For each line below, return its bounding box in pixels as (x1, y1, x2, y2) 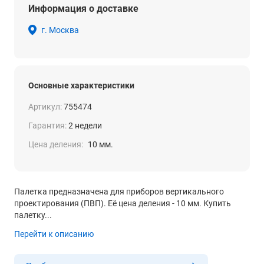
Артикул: (28, 102, 62, 111)
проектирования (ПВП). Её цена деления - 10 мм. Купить (14, 199, 231, 208)
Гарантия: (28, 121, 67, 130)
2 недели (68, 121, 102, 130)
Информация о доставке (28, 3, 138, 14)
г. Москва (41, 25, 79, 35)
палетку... (14, 210, 52, 220)
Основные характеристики (28, 81, 134, 90)
